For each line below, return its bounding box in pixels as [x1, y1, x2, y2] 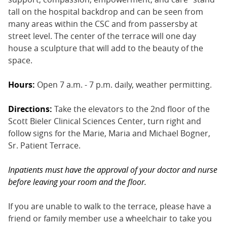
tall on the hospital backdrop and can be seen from [8, 6, 203, 18]
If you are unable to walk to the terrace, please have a [8, 201, 211, 212]
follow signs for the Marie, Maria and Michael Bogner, [8, 128, 210, 139]
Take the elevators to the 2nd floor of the [52, 103, 210, 115]
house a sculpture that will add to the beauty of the [8, 43, 203, 54]
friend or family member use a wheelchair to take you [8, 213, 212, 224]
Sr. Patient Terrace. [8, 140, 81, 152]
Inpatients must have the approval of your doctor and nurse [8, 164, 217, 176]
